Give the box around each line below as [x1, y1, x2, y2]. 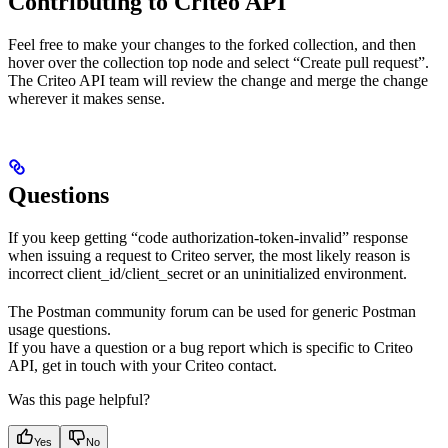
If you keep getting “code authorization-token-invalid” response [8, 229, 408, 247]
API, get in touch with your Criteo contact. [8, 357, 277, 375]
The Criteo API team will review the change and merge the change [8, 72, 428, 90]
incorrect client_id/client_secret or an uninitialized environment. [8, 265, 407, 283]
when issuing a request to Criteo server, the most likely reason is [8, 247, 410, 265]
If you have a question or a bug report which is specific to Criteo [8, 339, 413, 357]
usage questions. [8, 321, 111, 339]
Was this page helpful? [8, 391, 150, 409]
